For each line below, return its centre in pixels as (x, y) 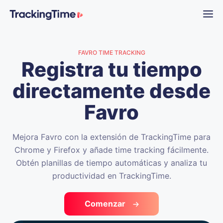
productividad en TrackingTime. (111, 176)
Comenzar (105, 204)
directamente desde (111, 91)
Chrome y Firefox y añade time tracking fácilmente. (111, 150)
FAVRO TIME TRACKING (111, 53)
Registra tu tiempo (111, 69)
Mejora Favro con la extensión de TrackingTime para (111, 137)
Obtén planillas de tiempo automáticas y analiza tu (111, 163)
